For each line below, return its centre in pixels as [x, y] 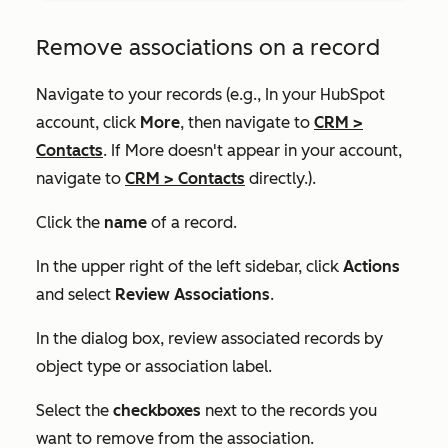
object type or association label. [154, 366]
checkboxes [157, 410]
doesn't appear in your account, [283, 150]
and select [75, 294]
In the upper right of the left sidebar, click [189, 266]
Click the [70, 222]
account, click [88, 122]
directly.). [280, 178]
